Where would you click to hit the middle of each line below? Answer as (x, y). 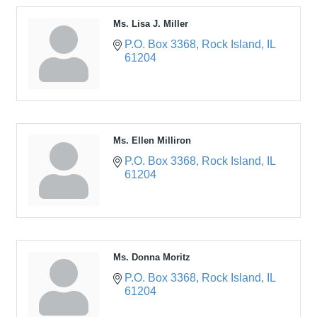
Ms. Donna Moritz (152, 257)
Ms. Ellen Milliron (152, 140)
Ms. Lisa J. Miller (151, 23)
